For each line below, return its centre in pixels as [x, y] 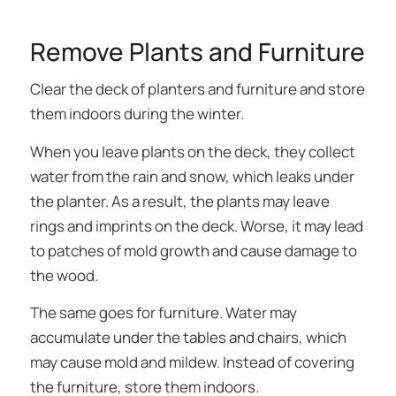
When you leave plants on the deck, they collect [192, 151]
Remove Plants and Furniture [197, 51]
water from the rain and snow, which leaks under [192, 176]
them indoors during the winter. [137, 114]
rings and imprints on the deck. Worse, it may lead [196, 225]
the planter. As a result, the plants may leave [179, 201]
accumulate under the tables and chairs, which [188, 338]
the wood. [64, 275]
